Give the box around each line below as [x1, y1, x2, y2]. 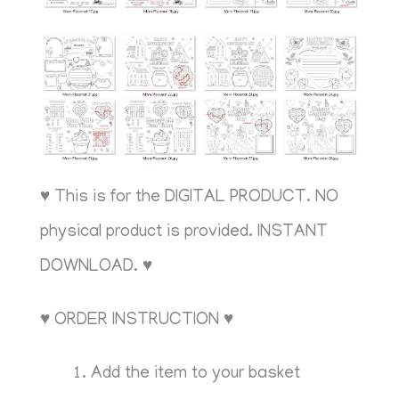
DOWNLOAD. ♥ [40, 258, 153, 278]
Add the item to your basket [91, 365, 301, 385]
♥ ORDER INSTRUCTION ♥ [40, 312, 234, 331]
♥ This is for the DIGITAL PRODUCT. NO [40, 189, 339, 208]
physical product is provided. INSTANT [40, 224, 329, 243]
